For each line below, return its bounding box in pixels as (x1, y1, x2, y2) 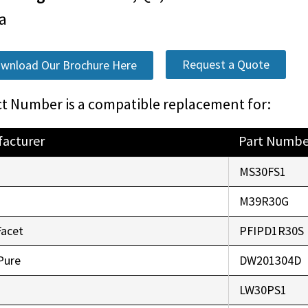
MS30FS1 (239, 164, 287, 179)
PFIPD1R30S (239, 223, 305, 239)
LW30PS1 (239, 282, 287, 298)
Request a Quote (182, 56, 270, 72)
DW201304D (239, 252, 302, 268)
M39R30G (239, 193, 289, 209)
